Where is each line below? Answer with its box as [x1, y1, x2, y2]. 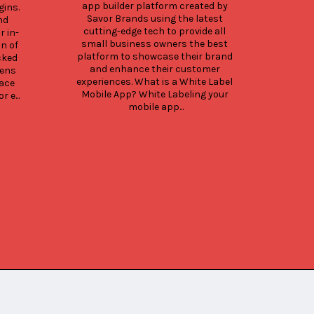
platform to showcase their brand [76, 50, 233, 62]
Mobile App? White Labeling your [81, 88, 228, 100]
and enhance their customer [89, 62, 220, 75]
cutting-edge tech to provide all [83, 25, 226, 37]
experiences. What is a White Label [76, 75, 233, 88]
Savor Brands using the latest [86, 12, 223, 25]
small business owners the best [81, 37, 228, 50]
